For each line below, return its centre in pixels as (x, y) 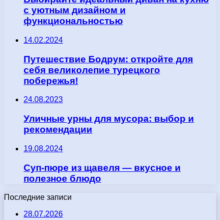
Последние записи (38, 197)
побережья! (51, 81)
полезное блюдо (62, 178)
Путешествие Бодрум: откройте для (108, 59)
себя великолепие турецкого (92, 70)
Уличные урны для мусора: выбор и (109, 119)
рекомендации (58, 130)
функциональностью (73, 21)
